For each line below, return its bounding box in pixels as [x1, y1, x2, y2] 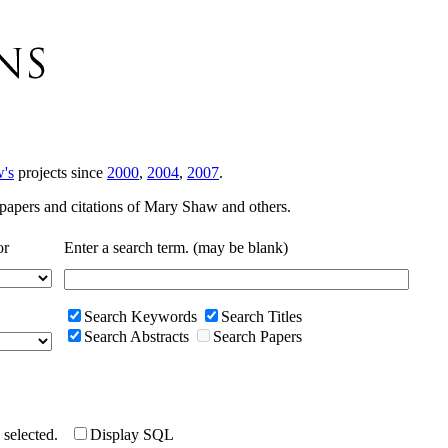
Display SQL [90, 425, 174, 443]
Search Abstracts [84, 327, 193, 345]
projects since [14, 163, 107, 181]
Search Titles [221, 307, 302, 325]
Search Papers [213, 327, 302, 345]
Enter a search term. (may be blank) [64, 238, 288, 256]
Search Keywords [84, 307, 201, 325]
